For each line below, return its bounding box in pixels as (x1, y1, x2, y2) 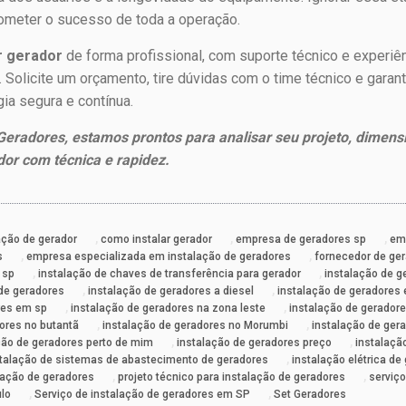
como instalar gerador (101, 233, 213, 246)
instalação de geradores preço (177, 336, 333, 350)
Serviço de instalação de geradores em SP (34, 388, 251, 401)
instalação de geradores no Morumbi (102, 319, 289, 333)
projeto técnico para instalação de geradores (118, 371, 346, 384)
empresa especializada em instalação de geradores (26, 250, 292, 264)
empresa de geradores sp (236, 233, 367, 246)
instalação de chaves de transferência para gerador (38, 267, 302, 281)
